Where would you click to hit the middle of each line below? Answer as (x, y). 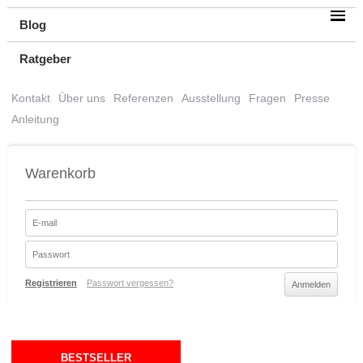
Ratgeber (45, 59)
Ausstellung (211, 98)
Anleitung (35, 119)
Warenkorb (60, 173)
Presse (312, 98)
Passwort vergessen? (130, 283)
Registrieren (51, 283)
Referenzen (143, 98)
